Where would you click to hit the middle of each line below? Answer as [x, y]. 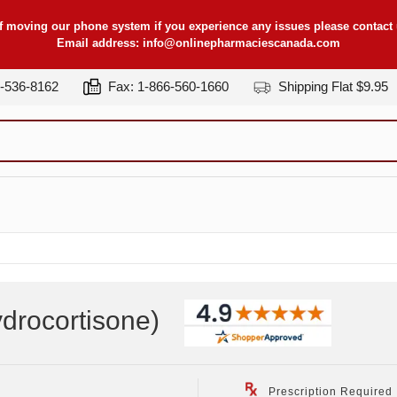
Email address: [100, 43]
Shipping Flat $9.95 [331, 86]
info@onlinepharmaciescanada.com [241, 43]
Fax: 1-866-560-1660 [167, 86]
